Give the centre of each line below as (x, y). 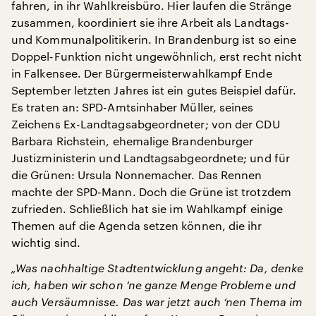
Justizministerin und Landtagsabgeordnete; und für (151, 158)
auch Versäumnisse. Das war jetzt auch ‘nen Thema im (157, 302)
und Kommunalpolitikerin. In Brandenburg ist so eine (154, 39)
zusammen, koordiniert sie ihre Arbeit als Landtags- (151, 23)
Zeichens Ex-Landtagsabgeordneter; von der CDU (146, 124)
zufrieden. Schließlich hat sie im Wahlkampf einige (147, 209)
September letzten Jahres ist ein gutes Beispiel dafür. (154, 90)
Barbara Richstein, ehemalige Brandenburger (133, 141)
